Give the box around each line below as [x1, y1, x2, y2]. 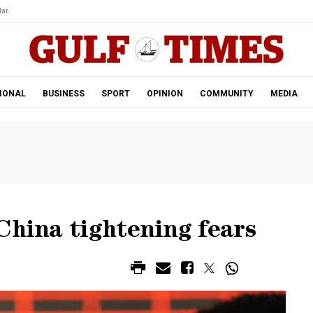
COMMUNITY [199, 89, 254, 99]
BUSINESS [42, 89, 85, 99]
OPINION [146, 89, 183, 99]
